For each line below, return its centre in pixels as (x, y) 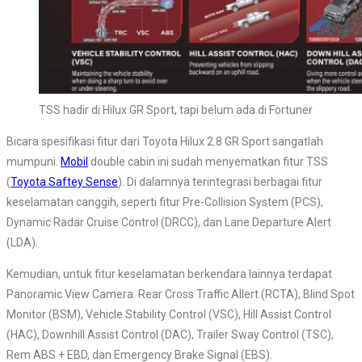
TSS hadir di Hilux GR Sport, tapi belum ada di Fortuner (176, 109)
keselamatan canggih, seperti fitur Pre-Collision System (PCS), (165, 202)
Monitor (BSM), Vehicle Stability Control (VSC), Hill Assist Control (169, 314)
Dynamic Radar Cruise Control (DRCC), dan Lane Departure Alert (169, 222)
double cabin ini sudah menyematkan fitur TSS (208, 161)
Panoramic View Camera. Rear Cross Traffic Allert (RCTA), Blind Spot (181, 294)
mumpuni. (34, 161)
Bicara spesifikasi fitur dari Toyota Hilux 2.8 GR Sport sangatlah (165, 141)
